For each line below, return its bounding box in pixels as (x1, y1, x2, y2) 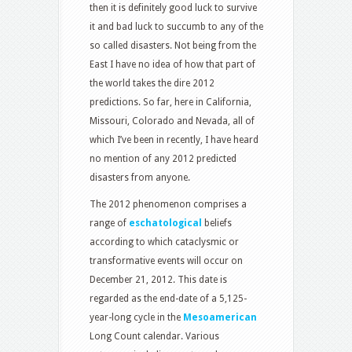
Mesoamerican (183, 312, 257, 324)
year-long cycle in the (90, 312, 183, 324)
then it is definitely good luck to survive (90, 2, 257, 14)
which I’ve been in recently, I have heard (90, 134, 258, 146)
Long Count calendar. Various (90, 331, 219, 343)
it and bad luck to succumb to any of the (90, 21, 263, 33)
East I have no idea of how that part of (90, 59, 255, 71)
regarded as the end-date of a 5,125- (90, 293, 247, 305)
